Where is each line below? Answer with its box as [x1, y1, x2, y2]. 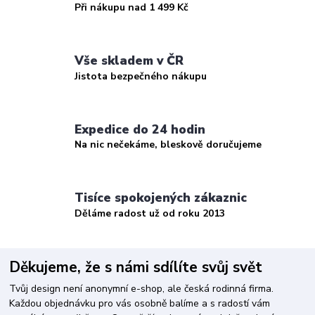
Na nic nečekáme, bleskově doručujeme [75, 138, 262, 152]
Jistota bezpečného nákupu [75, 69, 207, 83]
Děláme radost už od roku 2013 [75, 206, 226, 220]
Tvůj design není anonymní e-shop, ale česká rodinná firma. [9, 282, 274, 296]
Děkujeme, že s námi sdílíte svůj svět [9, 257, 263, 278]
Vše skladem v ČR [75, 52, 184, 70]
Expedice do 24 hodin [75, 120, 206, 138]
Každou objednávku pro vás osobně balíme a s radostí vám [9, 297, 271, 311]
